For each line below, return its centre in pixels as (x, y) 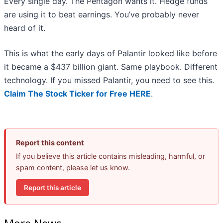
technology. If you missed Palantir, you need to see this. (109, 80)
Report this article (53, 187)
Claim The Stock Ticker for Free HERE (77, 94)
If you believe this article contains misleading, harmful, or (111, 156)
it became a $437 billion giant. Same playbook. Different (111, 67)
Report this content (50, 143)
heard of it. (25, 28)
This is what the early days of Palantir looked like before (111, 54)
